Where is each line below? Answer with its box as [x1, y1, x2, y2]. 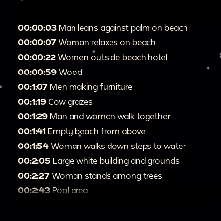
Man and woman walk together [50, 111, 171, 121]
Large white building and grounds [53, 155, 180, 165]
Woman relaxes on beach [58, 37, 156, 47]
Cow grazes [48, 96, 93, 106]
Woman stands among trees [52, 170, 162, 180]
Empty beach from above [48, 126, 146, 136]
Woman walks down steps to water [51, 141, 186, 150]
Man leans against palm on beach [59, 22, 188, 32]
